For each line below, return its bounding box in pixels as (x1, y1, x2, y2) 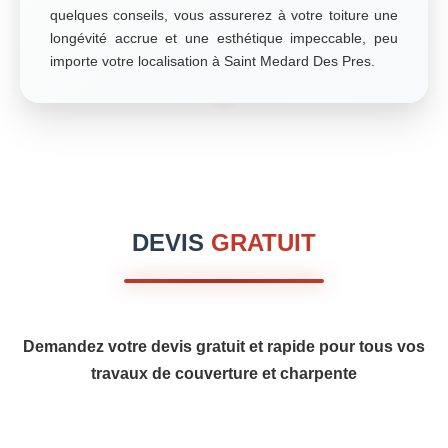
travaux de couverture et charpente (91, 365, 357, 382)
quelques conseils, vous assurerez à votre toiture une (50, 7, 398, 23)
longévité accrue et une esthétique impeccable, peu (50, 30, 398, 46)
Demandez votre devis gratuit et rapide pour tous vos (23, 338, 425, 355)
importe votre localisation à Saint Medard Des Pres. (50, 53, 375, 69)
